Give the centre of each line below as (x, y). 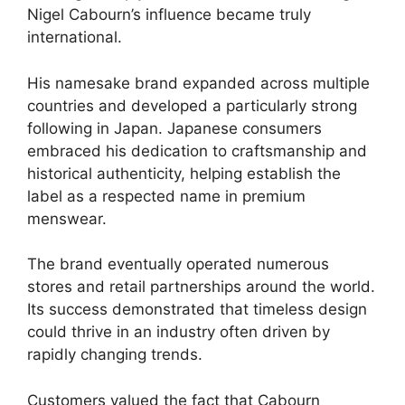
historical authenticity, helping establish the (184, 173)
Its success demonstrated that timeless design (197, 310)
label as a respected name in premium (166, 196)
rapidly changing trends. (115, 355)
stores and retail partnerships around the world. (201, 287)
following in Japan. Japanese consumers (174, 128)
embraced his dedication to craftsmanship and (197, 151)
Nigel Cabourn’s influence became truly (169, 15)
